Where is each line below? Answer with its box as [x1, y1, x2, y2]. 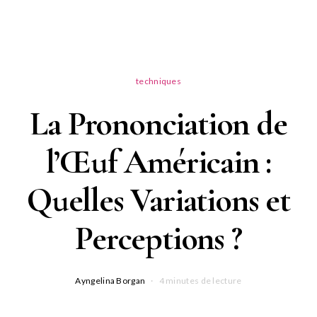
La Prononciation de [30, 103, 287, 144]
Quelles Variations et [27, 180, 290, 221]
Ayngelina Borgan [75, 275, 146, 286]
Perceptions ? [75, 218, 242, 259]
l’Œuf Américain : [45, 142, 272, 183]
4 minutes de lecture [158, 275, 242, 286]
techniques [136, 76, 181, 86]
